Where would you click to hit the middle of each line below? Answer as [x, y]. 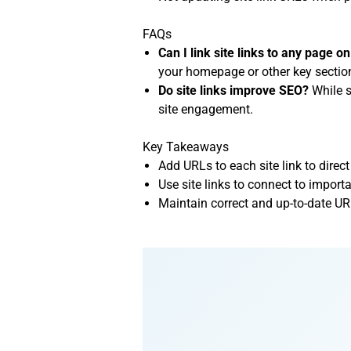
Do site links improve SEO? [234, 91]
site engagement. [206, 110]
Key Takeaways [186, 147]
